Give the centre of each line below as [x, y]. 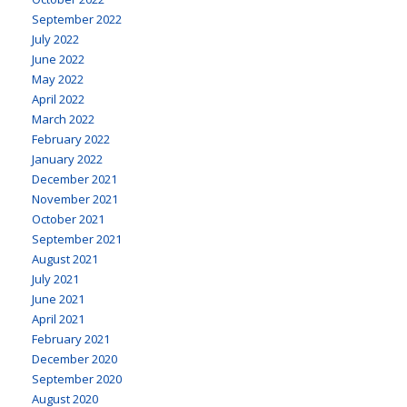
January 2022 [67, 159]
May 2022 [58, 79]
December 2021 [74, 179]
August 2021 [65, 258]
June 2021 [58, 298]
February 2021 [71, 338]
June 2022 [58, 59]
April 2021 [58, 318]
